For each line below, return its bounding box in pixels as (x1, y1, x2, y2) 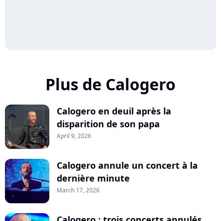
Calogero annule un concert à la (57, 159, 198, 172)
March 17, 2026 (57, 186, 100, 195)
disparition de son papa (57, 118, 160, 130)
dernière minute (57, 172, 130, 184)
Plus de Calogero (45, 74, 176, 95)
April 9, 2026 (57, 132, 91, 141)
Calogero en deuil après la (57, 105, 171, 117)
